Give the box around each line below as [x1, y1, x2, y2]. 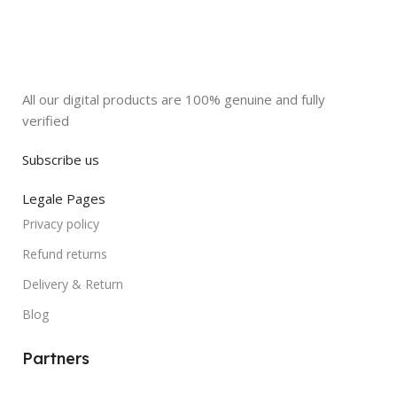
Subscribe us [22, 150, 99, 168]
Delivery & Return [22, 275, 123, 292]
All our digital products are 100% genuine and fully [22, 90, 325, 108]
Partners [22, 347, 90, 369]
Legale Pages [22, 189, 105, 207]
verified [22, 111, 69, 129]
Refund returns [22, 245, 107, 262]
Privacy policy [22, 214, 99, 232]
